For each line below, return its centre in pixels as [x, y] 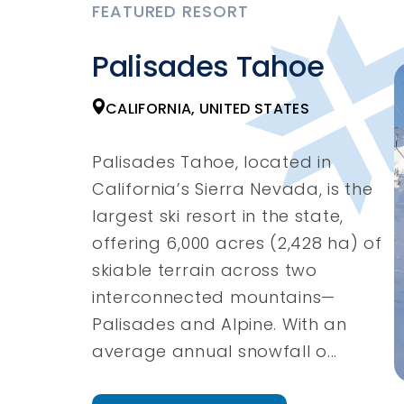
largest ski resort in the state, [218, 216]
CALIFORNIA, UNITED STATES [207, 108]
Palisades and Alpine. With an [220, 324]
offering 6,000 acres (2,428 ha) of [237, 243]
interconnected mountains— [214, 297]
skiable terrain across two [205, 270]
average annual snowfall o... [215, 351]
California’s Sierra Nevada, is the [233, 188]
